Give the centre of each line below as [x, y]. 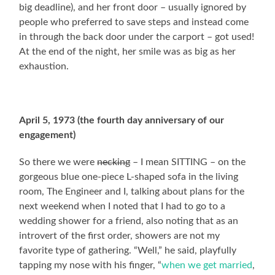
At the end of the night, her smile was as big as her [128, 51]
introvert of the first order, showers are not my [120, 235]
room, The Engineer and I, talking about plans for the [132, 191]
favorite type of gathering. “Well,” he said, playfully [128, 250]
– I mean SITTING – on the [188, 162]
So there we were [58, 162]
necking [114, 162]
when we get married [207, 265]
